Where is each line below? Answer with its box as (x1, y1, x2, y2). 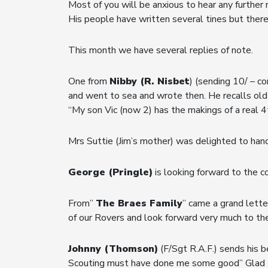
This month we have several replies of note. (68, 43, 253, 57)
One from (68, 74, 109, 88)
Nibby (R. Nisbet (109, 74, 190, 88)
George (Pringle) (68, 165, 153, 179)
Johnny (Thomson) (68, 242, 158, 255)
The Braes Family (96, 196, 182, 210)
